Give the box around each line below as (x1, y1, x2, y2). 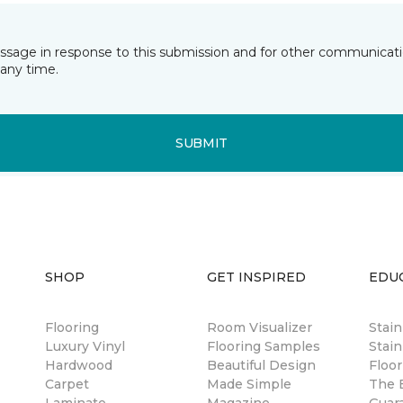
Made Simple (207, 376, 291, 393)
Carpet (45, 376, 89, 393)
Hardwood (45, 357, 112, 374)
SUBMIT (175, 134, 228, 151)
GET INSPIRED (207, 269, 306, 286)
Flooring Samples (207, 338, 320, 355)
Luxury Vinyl (45, 338, 125, 355)
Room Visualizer (207, 319, 312, 336)
